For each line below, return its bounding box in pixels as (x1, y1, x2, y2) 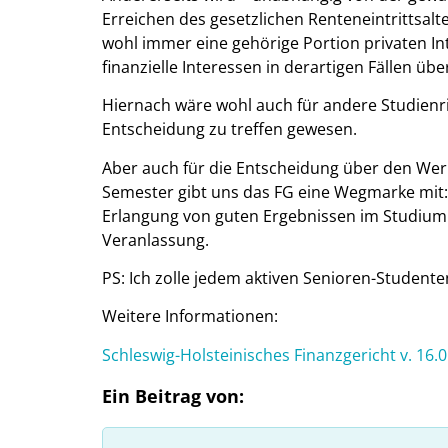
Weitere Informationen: (102, 305, 278, 328)
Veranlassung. (102, 228, 209, 251)
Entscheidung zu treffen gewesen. (102, 118, 357, 141)
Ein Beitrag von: (102, 384, 244, 409)
